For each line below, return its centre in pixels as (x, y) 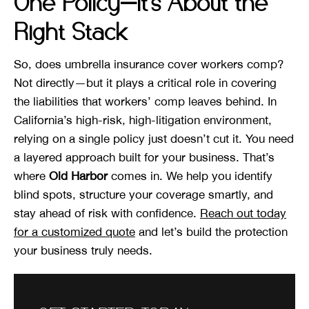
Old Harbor (78, 176)
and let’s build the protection (211, 232)
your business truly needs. (83, 251)
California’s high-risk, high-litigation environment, (143, 120)
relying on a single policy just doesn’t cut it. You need (154, 139)
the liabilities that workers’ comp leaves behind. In (145, 102)
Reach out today (243, 213)
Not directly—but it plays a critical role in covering (145, 83)
